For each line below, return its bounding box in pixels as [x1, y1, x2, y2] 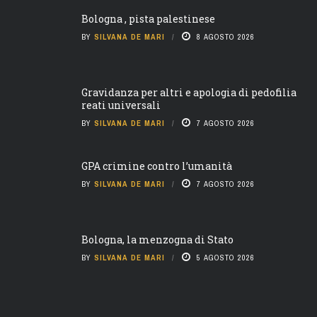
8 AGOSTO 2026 [197, 31, 255, 42]
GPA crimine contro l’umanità [81, 158, 232, 173]
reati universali [81, 98, 161, 112]
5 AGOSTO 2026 [197, 252, 255, 263]
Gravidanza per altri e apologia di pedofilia [81, 85, 296, 99]
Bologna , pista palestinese [81, 11, 215, 25]
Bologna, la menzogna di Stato [81, 232, 234, 246]
